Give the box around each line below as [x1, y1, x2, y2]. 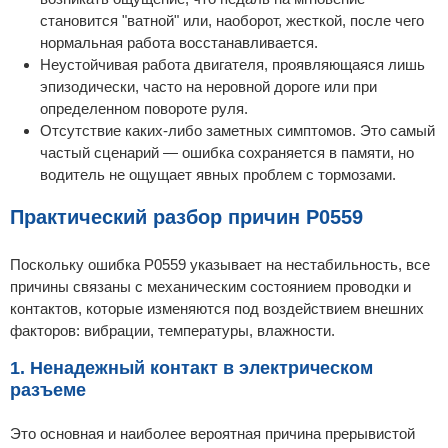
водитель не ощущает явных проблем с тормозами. [40, 165, 396, 183]
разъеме [10, 380, 86, 401]
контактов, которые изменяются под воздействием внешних [10, 300, 424, 318]
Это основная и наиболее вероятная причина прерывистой [10, 425, 415, 443]
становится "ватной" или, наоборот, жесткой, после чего [40, 11, 424, 29]
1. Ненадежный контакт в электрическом [10, 358, 373, 379]
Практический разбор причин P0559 [10, 206, 363, 229]
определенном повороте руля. [40, 99, 248, 117]
